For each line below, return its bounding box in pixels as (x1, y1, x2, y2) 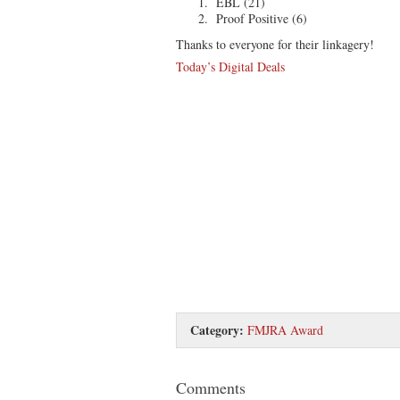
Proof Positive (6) (212, 9, 307, 27)
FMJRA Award (247, 321, 323, 338)
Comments (176, 376, 246, 398)
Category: (190, 320, 244, 339)
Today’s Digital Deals (176, 57, 285, 75)
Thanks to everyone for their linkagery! (176, 35, 374, 53)
